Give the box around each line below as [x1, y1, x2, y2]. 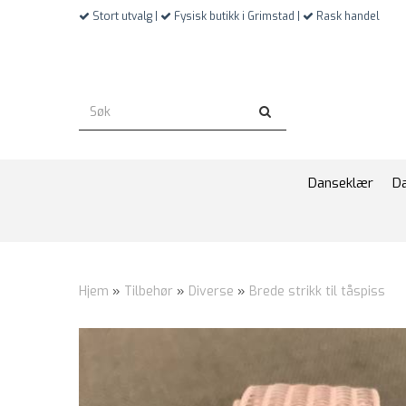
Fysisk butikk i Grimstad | [171, 9, 303, 24]
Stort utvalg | [90, 9, 160, 24]
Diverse [188, 283, 234, 300]
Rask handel [314, 9, 380, 24]
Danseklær [307, 174, 373, 192]
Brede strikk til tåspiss [249, 283, 385, 300]
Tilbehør [124, 283, 173, 300]
